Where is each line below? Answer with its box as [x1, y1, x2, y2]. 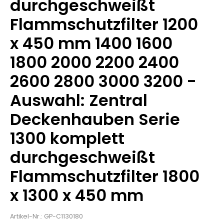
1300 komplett [10, 127, 125, 150]
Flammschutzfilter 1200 [10, 13, 198, 36]
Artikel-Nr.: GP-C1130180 [10, 212, 83, 221]
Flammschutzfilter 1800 [10, 165, 200, 188]
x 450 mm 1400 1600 [10, 32, 173, 55]
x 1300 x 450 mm [10, 184, 144, 207]
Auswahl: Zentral [10, 89, 148, 112]
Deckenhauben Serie [10, 108, 180, 131]
